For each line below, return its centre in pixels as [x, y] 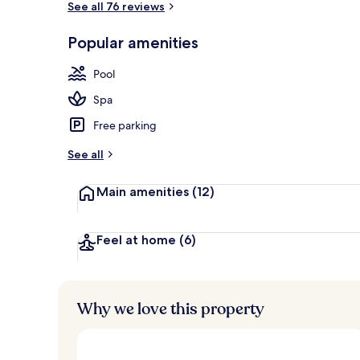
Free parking [125, 125]
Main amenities [143, 191]
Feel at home [136, 239]
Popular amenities [133, 42]
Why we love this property [171, 309]
